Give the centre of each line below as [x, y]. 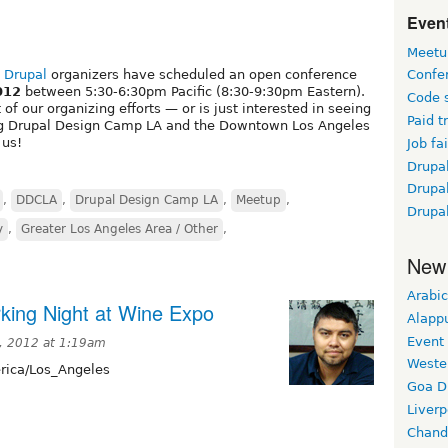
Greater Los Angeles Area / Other [119, 228]
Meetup [258, 199]
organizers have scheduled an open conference [202, 74]
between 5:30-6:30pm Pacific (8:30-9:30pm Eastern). [193, 91]
